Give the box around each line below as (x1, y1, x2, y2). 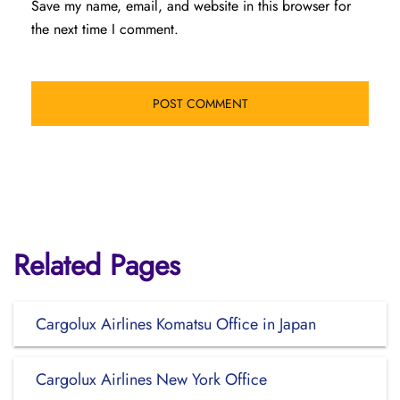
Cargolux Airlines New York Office (36, 368, 267, 391)
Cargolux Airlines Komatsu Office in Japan (36, 312, 316, 336)
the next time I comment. (31, 19, 179, 39)
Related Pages (13, 245, 180, 286)
